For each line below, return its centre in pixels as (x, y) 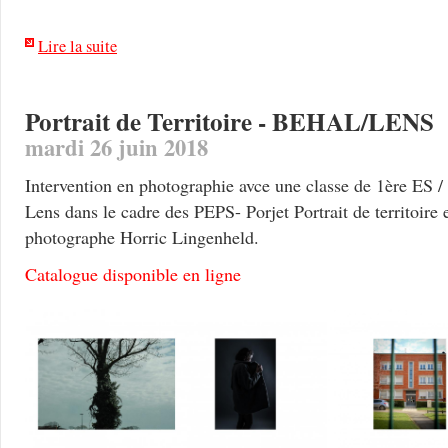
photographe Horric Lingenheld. (142, 237)
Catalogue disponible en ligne (133, 274)
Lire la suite (77, 46)
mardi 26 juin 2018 (116, 147)
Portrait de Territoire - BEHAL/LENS (229, 121)
